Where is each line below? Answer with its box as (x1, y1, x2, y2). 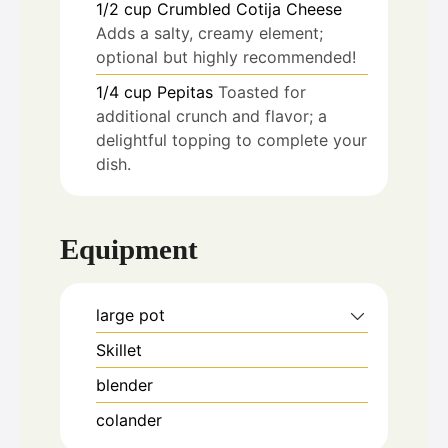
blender (96, 374, 153, 395)
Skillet (96, 339, 142, 360)
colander (96, 409, 162, 430)
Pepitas (157, 82, 213, 103)
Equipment (60, 232, 198, 265)
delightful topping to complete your (96, 130, 367, 151)
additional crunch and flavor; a (96, 106, 327, 127)
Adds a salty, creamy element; (96, 23, 323, 44)
